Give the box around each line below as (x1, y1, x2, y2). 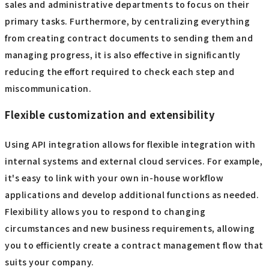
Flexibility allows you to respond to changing (5, 205, 206, 217)
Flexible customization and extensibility (5, 107, 215, 122)
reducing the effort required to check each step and (5, 65, 235, 78)
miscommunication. (5, 82, 92, 95)
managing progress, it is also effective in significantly (5, 49, 241, 61)
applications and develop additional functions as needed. (5, 188, 259, 201)
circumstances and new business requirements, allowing (5, 222, 255, 234)
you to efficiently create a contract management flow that (5, 238, 264, 251)
